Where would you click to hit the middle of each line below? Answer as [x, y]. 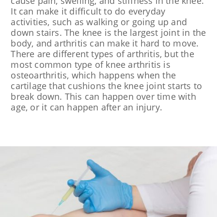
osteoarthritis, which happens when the [93, 75]
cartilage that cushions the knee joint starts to [106, 86]
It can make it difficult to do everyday [88, 11]
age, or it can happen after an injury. [86, 107]
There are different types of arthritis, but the [102, 54]
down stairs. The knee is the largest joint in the [108, 32]
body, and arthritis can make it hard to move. [105, 43]
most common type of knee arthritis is [91, 64]
